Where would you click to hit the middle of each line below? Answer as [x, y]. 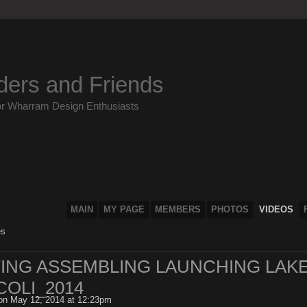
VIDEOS [276, 210]
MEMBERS [177, 210]
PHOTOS [230, 210]
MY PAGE [124, 210]
